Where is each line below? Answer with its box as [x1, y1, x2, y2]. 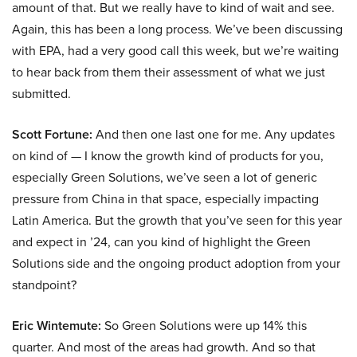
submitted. [12, 84, 71, 104]
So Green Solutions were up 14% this [101, 316, 307, 335]
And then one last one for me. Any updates [92, 125, 335, 144]
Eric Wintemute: [12, 316, 101, 335]
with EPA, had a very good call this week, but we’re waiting [12, 41, 339, 61]
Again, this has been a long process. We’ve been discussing [12, 20, 343, 39]
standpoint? [12, 276, 76, 295]
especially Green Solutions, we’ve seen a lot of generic [12, 168, 317, 187]
